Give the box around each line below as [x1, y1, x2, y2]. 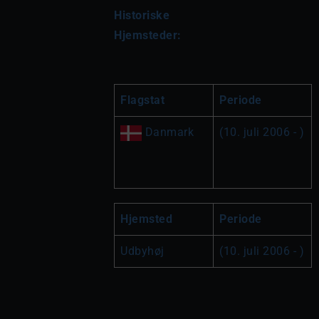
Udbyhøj [120, 244, 164, 258]
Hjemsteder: [114, 28, 182, 42]
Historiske [114, 9, 169, 22]
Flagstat [120, 93, 164, 107]
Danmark [142, 125, 194, 139]
